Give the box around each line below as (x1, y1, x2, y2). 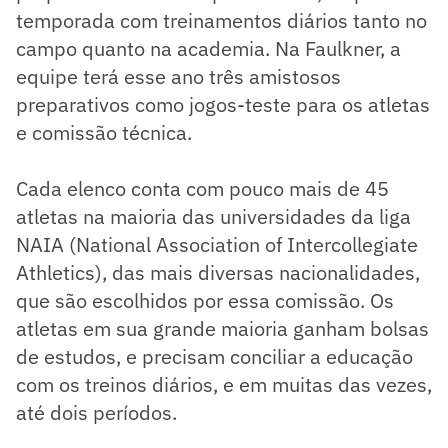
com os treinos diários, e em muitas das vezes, (16, 370, 432, 398)
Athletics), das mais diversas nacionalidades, (16, 258, 420, 286)
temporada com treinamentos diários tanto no (16, 6, 427, 34)
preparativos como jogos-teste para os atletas (16, 90, 430, 118)
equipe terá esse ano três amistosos (16, 62, 341, 90)
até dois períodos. (16, 398, 177, 426)
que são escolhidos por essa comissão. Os (16, 286, 394, 314)
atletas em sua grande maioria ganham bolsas (16, 314, 429, 342)
